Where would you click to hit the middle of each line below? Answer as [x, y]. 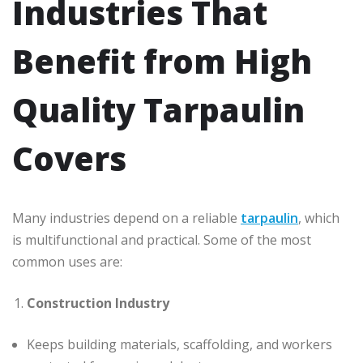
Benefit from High [162, 62]
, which [319, 218]
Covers [69, 159]
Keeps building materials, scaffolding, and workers [179, 345]
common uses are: [67, 262]
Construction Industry [98, 303]
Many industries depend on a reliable [126, 218]
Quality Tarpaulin [158, 110]
